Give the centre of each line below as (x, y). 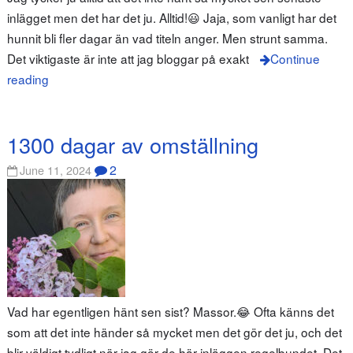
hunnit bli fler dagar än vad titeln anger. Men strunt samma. (167, 38)
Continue (295, 59)
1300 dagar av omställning (132, 144)
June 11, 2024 (56, 170)
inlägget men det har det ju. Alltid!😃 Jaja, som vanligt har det (171, 18)
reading (28, 79)
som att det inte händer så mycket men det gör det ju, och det (174, 332)
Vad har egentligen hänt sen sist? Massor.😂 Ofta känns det (170, 312)
